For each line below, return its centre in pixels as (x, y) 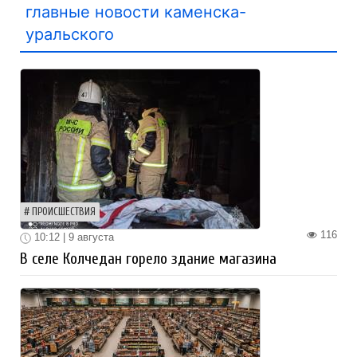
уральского (70, 34)
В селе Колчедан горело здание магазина (148, 259)
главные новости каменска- (136, 12)
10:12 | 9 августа (73, 237)
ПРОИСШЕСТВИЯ (64, 212)
